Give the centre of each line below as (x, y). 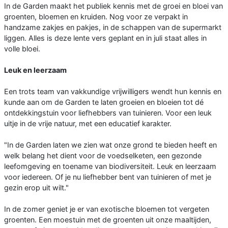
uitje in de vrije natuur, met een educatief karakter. (88, 124)
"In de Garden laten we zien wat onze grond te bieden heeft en (110, 145)
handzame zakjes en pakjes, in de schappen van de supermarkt (113, 27)
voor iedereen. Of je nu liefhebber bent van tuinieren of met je (108, 177)
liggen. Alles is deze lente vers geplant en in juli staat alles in (105, 38)
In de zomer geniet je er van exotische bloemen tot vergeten (107, 209)
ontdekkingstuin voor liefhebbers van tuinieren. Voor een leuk (108, 113)
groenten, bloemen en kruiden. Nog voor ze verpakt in (96, 17)
